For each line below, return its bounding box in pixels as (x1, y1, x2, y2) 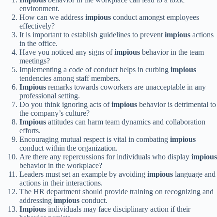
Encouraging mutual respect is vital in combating (19, 135, 170, 144)
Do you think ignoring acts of (19, 100, 111, 109)
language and (173, 170, 216, 179)
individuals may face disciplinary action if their (46, 205, 190, 214)
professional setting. (19, 92, 80, 100)
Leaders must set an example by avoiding (19, 170, 147, 179)
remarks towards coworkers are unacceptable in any (46, 83, 206, 92)
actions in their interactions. (19, 179, 103, 187)
